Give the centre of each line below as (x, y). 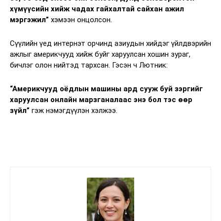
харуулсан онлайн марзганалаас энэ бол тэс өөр (101, 99)
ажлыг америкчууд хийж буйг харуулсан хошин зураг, (100, 54)
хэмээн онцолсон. (80, 19)
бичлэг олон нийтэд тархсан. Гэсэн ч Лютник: (89, 65)
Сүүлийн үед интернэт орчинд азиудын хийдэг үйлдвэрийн (110, 43)
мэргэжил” (29, 19)
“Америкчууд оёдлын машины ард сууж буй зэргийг (106, 89)
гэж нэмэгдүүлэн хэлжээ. (74, 110)
